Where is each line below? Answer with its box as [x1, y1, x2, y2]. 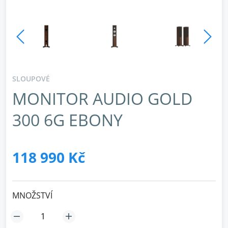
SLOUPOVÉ [12, 74, 50, 83]
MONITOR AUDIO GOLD [12, 88, 192, 109]
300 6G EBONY [12, 109, 123, 131]
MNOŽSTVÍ [12, 190, 52, 201]
